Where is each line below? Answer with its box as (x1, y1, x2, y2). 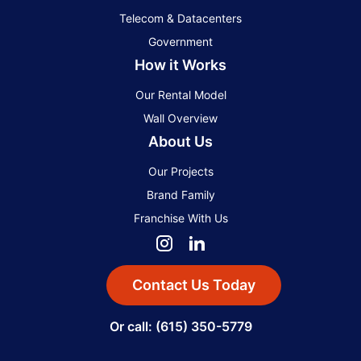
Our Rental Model (135, 88, 226, 102)
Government (148, 35, 213, 49)
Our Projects (147, 164, 214, 179)
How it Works (135, 56, 226, 74)
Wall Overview (143, 111, 218, 126)
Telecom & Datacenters (119, 11, 242, 26)
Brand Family (146, 188, 215, 202)
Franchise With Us (133, 211, 228, 226)
